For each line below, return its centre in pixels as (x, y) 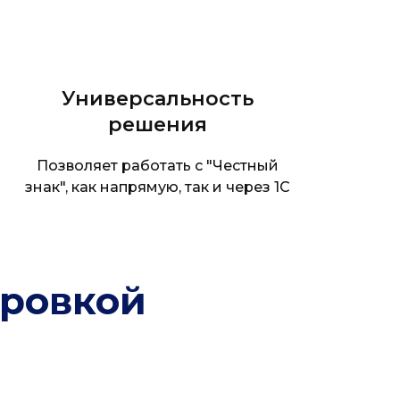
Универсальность (157, 99)
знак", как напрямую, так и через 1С (157, 187)
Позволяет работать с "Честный (157, 166)
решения (157, 125)
